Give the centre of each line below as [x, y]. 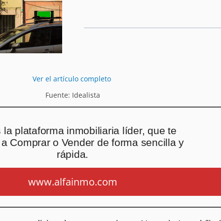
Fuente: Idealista [73, 95]
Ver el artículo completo [73, 78]
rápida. [73, 154]
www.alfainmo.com [73, 182]
